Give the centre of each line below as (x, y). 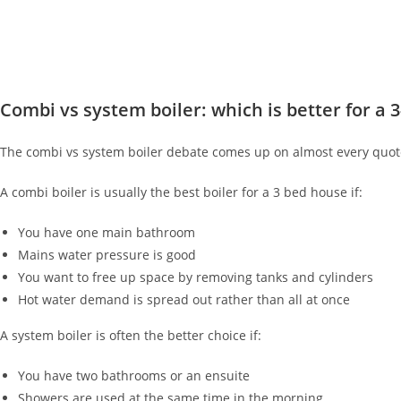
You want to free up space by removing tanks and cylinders (196, 277)
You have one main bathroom (107, 232)
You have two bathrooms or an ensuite (134, 375)
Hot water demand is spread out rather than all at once (184, 299)
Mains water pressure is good (107, 255)
